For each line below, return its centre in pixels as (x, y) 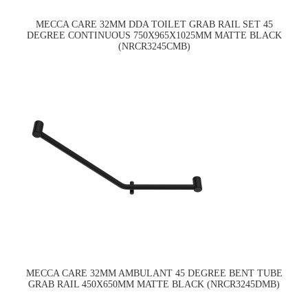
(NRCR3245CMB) (154, 47)
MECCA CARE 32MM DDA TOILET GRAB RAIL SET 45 (154, 25)
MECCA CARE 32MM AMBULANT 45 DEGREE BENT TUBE (154, 274)
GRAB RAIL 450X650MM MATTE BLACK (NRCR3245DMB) (154, 285)
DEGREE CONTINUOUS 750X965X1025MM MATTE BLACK (154, 36)
